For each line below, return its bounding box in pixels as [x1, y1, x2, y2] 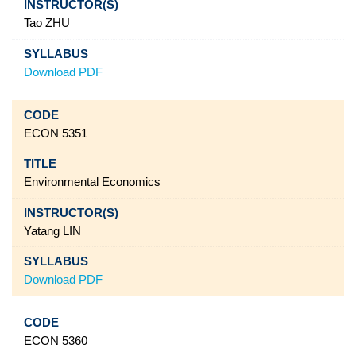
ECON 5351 [23, 126, 87, 140]
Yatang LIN [23, 224, 81, 238]
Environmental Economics [23, 176, 161, 189]
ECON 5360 [23, 335, 87, 348]
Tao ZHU [23, 17, 70, 30]
